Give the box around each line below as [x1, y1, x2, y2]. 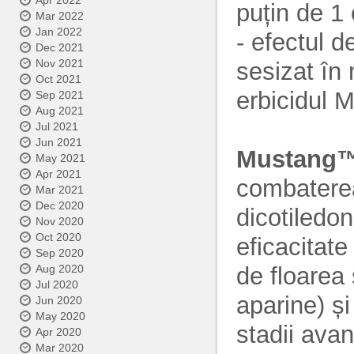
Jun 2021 [36, 136, 82, 149]
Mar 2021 [36, 183, 84, 196]
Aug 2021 [36, 104, 84, 117]
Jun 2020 [36, 294, 82, 307]
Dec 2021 [36, 41, 84, 54]
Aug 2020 [36, 262, 84, 275]
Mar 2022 [36, 9, 84, 22]
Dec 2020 [36, 199, 84, 212]
